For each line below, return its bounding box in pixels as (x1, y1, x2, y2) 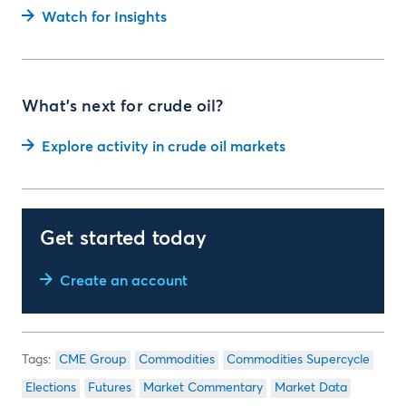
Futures (88, 382, 131, 394)
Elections (25, 382, 76, 394)
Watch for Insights (42, 10, 167, 24)
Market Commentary (143, 382, 263, 394)
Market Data (275, 382, 347, 394)
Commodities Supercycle (227, 353, 370, 366)
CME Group (59, 353, 127, 366)
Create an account (60, 274, 188, 288)
